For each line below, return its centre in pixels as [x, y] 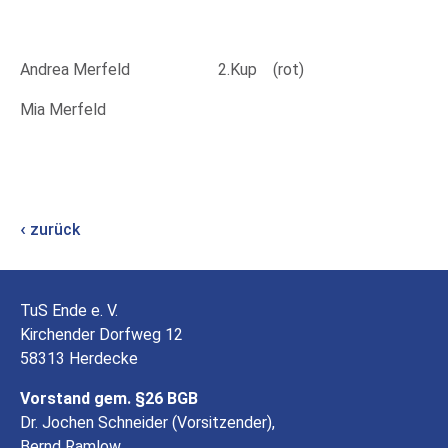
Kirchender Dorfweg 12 [101, 334]
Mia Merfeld [81, 109]
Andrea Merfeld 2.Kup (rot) [162, 69]
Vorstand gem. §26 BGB [109, 398]
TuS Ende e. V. [69, 310]
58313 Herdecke [79, 358]
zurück [53, 229]
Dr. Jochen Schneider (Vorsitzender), [147, 422]
